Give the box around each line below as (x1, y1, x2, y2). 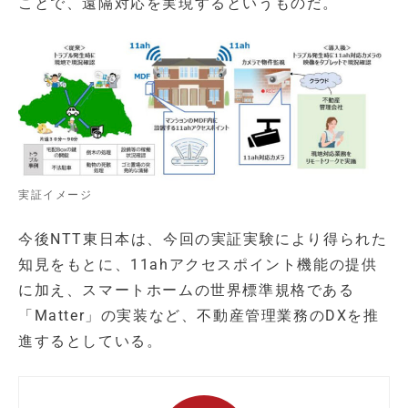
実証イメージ (18, 188, 93, 201)
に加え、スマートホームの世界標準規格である (18, 280, 355, 299)
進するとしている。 (18, 331, 163, 350)
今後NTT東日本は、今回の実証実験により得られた (18, 229, 388, 248)
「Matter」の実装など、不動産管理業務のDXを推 (18, 306, 380, 324)
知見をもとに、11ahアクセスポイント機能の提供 (18, 255, 378, 273)
